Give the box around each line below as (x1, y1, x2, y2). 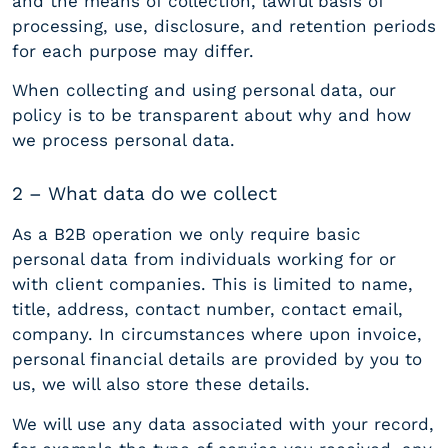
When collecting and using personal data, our (12, 80, 396, 101)
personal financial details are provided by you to (12, 349, 422, 370)
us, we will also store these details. (12, 374, 310, 395)
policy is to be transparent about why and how (12, 105, 411, 126)
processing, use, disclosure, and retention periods (12, 16, 436, 37)
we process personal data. (12, 130, 235, 151)
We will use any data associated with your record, (12, 413, 434, 434)
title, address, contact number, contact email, (12, 299, 403, 320)
